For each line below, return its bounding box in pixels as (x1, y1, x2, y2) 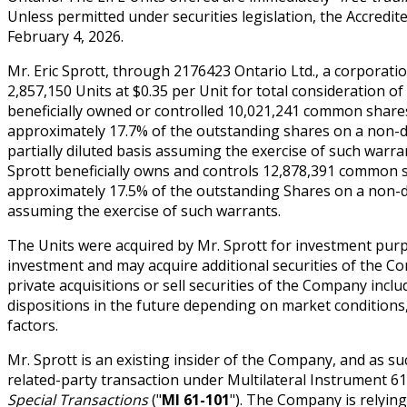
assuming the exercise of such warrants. (7, 200, 281, 221)
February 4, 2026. (7, 25, 124, 46)
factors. (7, 314, 58, 335)
